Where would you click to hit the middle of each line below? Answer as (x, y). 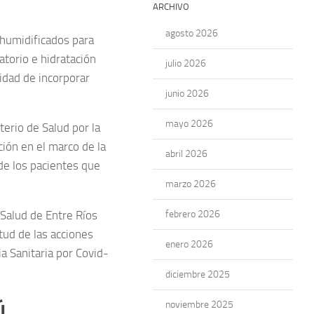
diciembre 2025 (198, 274)
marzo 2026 (191, 184)
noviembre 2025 (199, 305)
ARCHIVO (171, 7)
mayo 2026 (189, 124)
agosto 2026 (192, 33)
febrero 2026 (193, 214)
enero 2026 (189, 244)
